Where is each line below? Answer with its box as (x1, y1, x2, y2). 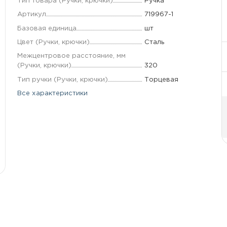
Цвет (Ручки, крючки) (17, 39, 90, 45)
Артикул (17, 11, 46, 18)
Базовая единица (17, 25, 77, 31)
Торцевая (144, 76, 178, 83)
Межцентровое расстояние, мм (17, 53, 126, 59)
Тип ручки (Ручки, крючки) (17, 76, 108, 83)
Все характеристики (17, 90, 88, 97)
